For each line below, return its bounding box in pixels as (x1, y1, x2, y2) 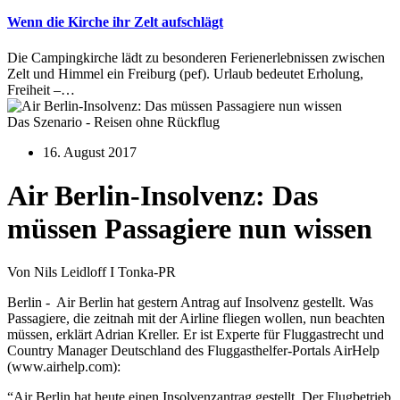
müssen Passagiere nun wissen (7, 212, 372, 245)
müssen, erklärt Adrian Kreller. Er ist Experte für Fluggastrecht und (7, 327, 384, 343)
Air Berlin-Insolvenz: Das (7, 179, 318, 212)
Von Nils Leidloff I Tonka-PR (7, 264, 176, 280)
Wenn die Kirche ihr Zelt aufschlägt (7, 14, 223, 30)
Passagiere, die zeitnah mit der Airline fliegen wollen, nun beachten (7, 311, 385, 327)
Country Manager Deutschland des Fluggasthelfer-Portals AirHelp (7, 343, 379, 359)
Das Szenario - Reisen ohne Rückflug (7, 113, 220, 129)
